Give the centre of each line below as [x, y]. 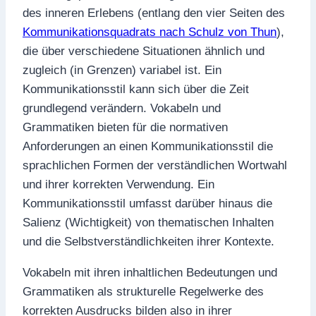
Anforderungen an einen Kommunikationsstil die [148, 146]
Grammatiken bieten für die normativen [125, 127]
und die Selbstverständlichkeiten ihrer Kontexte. [148, 242]
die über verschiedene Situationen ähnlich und [144, 51]
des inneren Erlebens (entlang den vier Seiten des [154, 13]
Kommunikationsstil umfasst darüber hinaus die [147, 203]
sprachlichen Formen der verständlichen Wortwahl [155, 165]
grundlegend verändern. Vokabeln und [122, 108]
